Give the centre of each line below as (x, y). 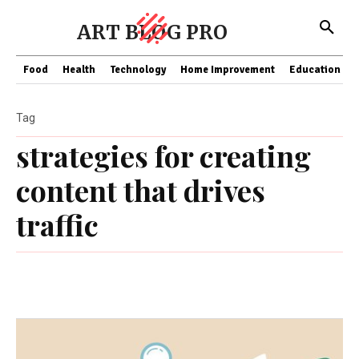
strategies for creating (163, 155)
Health (79, 70)
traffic (57, 224)
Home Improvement (228, 70)
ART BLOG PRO (152, 32)
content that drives (141, 190)
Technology (138, 70)
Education (315, 70)
